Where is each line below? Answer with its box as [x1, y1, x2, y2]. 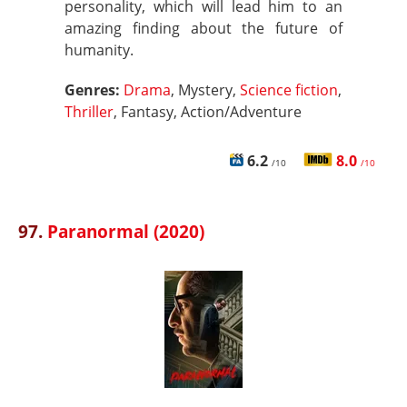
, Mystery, [171, 80, 240, 100]
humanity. [65, 40, 134, 60]
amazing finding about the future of [65, 18, 342, 38]
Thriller [65, 102, 114, 122]
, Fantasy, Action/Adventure [114, 102, 302, 122]
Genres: [65, 80, 124, 100]
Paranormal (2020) [47, 219, 204, 243]
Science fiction [240, 80, 338, 100]
